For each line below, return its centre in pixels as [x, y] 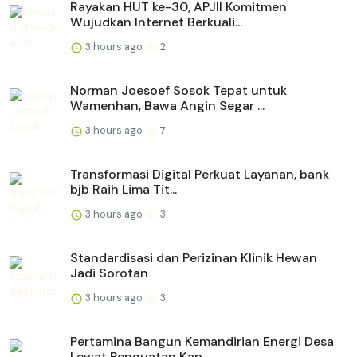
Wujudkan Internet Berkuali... [156, 22]
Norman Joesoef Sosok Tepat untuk [178, 91]
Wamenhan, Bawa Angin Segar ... [167, 106]
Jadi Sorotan [109, 273]
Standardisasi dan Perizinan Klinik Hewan [194, 258]
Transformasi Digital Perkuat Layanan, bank [200, 175]
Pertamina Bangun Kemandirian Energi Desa [202, 342]
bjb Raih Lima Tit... [124, 190]
